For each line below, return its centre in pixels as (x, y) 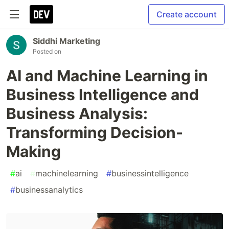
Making (33, 151)
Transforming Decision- (95, 132)
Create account (187, 14)
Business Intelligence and (102, 95)
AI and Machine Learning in (107, 76)
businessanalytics (49, 190)
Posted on (47, 51)
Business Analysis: (77, 113)
